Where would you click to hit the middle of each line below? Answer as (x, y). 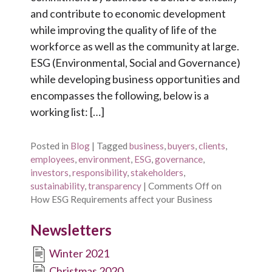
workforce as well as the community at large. (135, 46)
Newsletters (71, 229)
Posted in (49, 145)
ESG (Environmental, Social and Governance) (135, 63)
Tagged (112, 145)
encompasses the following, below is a (120, 96)
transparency (115, 185)
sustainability (57, 185)
